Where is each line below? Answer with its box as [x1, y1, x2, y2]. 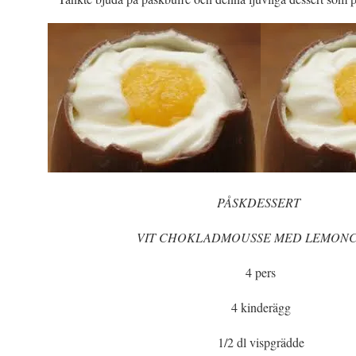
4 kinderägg [230, 299, 291, 315]
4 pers [246, 264, 276, 281]
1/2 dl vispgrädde [217, 334, 304, 350]
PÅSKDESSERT [217, 194, 304, 211]
